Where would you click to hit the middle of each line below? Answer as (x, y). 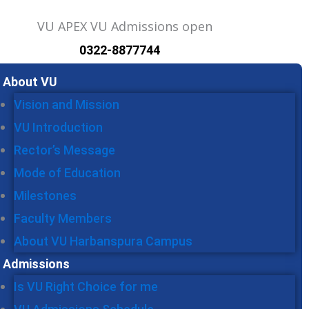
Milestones (45, 196)
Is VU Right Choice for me (86, 287)
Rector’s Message (64, 150)
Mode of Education (67, 173)
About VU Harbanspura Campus (103, 241)
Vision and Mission (67, 105)
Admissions (36, 264)
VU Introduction (58, 128)
